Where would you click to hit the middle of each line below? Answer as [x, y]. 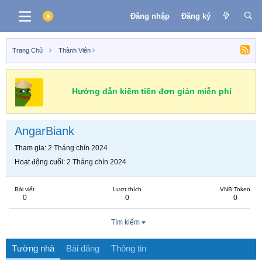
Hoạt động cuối [39, 162]
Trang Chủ [27, 50]
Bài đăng [83, 248]
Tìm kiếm [125, 222]
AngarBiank [44, 131]
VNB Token [235, 189]
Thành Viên [74, 50]
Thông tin [129, 248]
